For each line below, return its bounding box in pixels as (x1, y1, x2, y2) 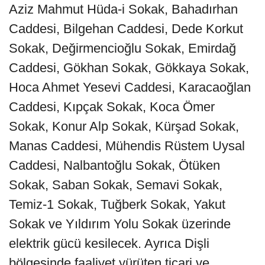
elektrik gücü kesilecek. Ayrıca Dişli (9, 235, 209, 251)
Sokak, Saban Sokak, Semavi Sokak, (9, 177, 222, 192)
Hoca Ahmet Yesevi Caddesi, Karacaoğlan (9, 79, 251, 95)
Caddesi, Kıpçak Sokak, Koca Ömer (9, 99, 215, 114)
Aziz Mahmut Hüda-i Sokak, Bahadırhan (9, 1, 238, 17)
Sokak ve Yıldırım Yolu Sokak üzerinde (9, 216, 231, 231)
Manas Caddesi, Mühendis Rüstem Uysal (9, 138, 245, 153)
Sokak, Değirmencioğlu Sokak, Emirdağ (9, 40, 236, 56)
